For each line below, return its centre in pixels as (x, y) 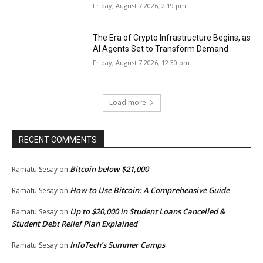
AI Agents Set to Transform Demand (161, 48)
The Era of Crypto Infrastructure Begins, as (172, 37)
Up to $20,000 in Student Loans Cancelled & (148, 212)
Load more (127, 103)
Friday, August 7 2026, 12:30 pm (141, 62)
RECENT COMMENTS (58, 140)
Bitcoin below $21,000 (109, 169)
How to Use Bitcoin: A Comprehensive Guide (150, 190)
